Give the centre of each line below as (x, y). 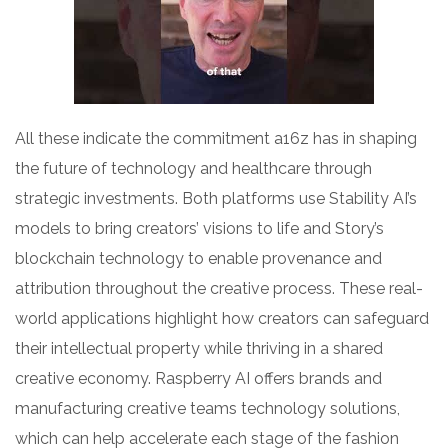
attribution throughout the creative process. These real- (219, 289)
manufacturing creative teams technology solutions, (207, 409)
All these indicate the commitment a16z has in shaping (216, 139)
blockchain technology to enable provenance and (198, 259)
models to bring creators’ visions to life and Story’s (199, 229)
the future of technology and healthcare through (193, 169)
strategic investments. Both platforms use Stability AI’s (216, 199)
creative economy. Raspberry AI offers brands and (198, 379)
